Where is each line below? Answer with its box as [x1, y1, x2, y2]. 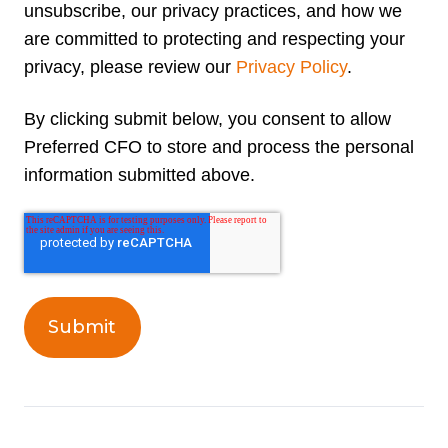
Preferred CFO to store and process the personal [24, 136, 414, 157]
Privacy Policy [236, 56, 347, 77]
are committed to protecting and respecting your [24, 28, 405, 49]
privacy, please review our [24, 56, 236, 77]
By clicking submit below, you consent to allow [24, 108, 391, 129]
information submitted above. [24, 164, 255, 185]
